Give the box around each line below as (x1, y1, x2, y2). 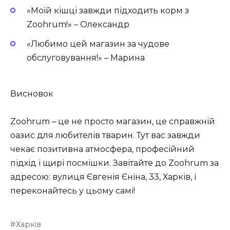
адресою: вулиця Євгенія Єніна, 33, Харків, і (10, 172, 196, 182)
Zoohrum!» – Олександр (27, 19, 129, 29)
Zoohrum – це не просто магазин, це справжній (10, 117, 215, 127)
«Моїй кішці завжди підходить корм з (27, 5, 189, 15)
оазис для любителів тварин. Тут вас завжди (10, 130, 200, 141)
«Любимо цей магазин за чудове (27, 39, 169, 49)
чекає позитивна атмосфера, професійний (10, 144, 195, 155)
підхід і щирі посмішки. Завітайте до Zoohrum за (10, 158, 219, 168)
